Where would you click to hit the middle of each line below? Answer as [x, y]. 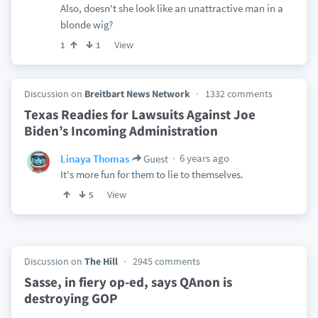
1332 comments [238, 94]
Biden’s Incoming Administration [121, 131]
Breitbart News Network [137, 94]
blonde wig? [86, 24]
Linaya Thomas [94, 158]
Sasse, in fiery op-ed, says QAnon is [128, 282]
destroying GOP [71, 298]
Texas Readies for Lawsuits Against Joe [139, 114]
